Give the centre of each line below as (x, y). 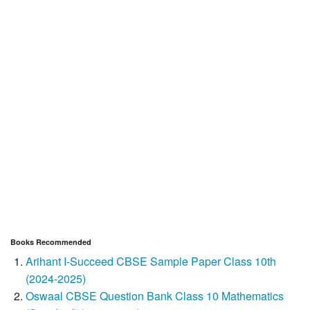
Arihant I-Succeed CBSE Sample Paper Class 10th (151, 261)
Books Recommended (51, 241)
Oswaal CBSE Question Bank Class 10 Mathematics (155, 295)
